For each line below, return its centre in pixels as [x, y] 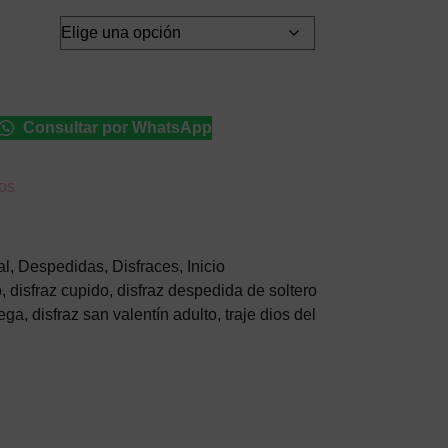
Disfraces [145, 266]
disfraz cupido [59, 290]
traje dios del [270, 314]
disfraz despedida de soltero [216, 290]
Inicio [205, 266]
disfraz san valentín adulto [124, 314]
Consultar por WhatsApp [115, 127]
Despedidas [60, 266]
